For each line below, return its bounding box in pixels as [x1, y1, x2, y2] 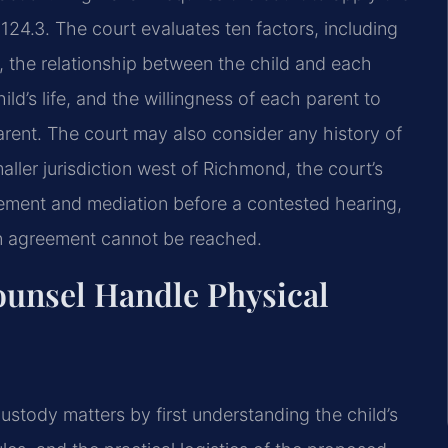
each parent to [255, 87, 381, 109]
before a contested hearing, [168, 192, 402, 214]
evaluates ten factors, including [136, 17, 398, 39]
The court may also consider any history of [42, 122, 402, 144]
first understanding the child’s [151, 404, 398, 426]
